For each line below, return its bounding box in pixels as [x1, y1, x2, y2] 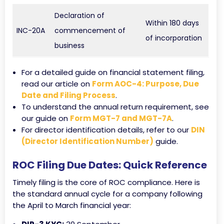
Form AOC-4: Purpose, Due [92, 78, 199, 89]
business [54, 40, 84, 50]
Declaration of [54, 10, 104, 20]
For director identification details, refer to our [21, 124, 191, 135]
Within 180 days [145, 18, 199, 28]
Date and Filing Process [21, 90, 115, 100]
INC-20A [16, 25, 45, 35]
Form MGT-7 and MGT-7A [70, 113, 172, 123]
